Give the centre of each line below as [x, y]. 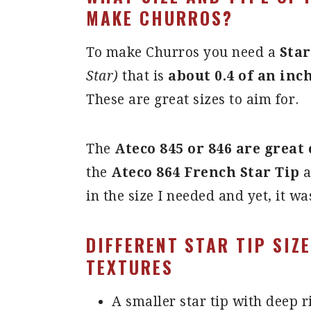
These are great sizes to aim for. [193, 100]
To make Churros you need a [183, 53]
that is [143, 76]
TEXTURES [130, 267]
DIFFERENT [133, 245]
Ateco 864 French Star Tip [205, 173]
